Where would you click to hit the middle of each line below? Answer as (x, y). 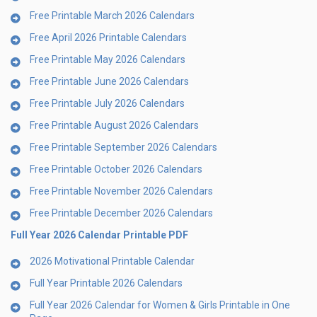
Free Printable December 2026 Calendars (121, 213)
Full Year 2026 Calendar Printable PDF (99, 235)
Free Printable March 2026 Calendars (112, 15)
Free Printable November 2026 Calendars (121, 191)
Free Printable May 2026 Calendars (108, 59)
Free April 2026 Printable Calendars (108, 37)
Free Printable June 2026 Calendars (109, 81)
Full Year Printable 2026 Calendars (106, 283)
